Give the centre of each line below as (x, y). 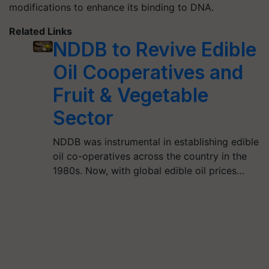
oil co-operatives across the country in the (150, 156)
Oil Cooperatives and (148, 72)
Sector (83, 118)
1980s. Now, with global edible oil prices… (149, 171)
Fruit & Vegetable (131, 95)
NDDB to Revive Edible (155, 50)
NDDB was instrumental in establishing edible (156, 142)
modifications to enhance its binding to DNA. (111, 7)
